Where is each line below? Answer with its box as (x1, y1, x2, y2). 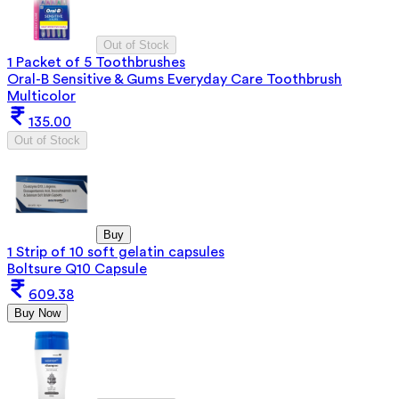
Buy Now (14, 305, 61, 320)
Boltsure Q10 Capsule (7, 261, 147, 276)
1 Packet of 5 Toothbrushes (7, 54, 185, 69)
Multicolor (7, 88, 76, 103)
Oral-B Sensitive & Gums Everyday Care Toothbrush (7, 71, 342, 86)
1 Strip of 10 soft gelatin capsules (7, 244, 224, 259)
